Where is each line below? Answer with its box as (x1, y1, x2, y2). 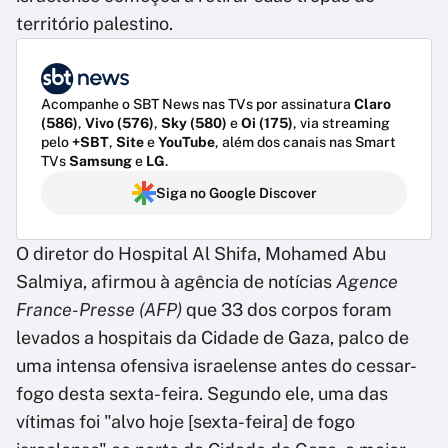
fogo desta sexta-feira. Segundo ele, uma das (16, 383, 388, 405)
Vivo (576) (85, 115, 154, 132)
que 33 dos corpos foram (182, 299, 392, 321)
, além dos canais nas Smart (215, 134, 396, 151)
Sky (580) (161, 115, 227, 132)
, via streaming (293, 115, 390, 132)
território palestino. (16, 13, 173, 34)
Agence (336, 271, 398, 293)
